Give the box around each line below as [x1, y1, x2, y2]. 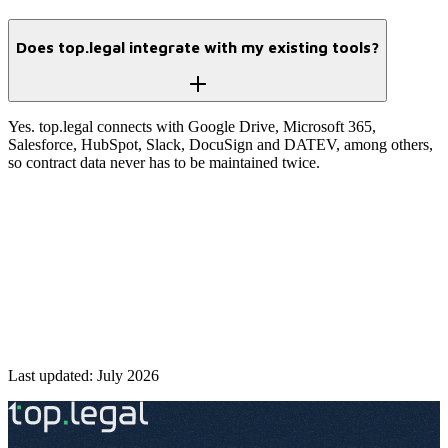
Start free [45, 319, 103, 336]
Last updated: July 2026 [8, 367, 159, 385]
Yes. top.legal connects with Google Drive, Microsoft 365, [8, 117, 376, 135]
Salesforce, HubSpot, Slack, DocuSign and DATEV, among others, [8, 135, 433, 153]
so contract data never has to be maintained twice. [8, 153, 320, 171]
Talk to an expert [182, 319, 285, 336]
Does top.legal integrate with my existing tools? [16, 37, 379, 56]
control [283, 226, 363, 254]
